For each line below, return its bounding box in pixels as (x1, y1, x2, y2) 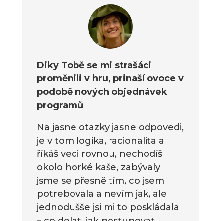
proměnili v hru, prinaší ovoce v (37, 73, 184, 84)
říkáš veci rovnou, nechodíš (37, 148, 162, 159)
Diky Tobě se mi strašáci (37, 59, 151, 71)
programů (37, 99, 83, 110)
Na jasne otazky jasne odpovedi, (37, 121, 184, 133)
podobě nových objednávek (37, 86, 167, 97)
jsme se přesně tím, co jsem (37, 175, 164, 186)
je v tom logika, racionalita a (37, 135, 164, 146)
